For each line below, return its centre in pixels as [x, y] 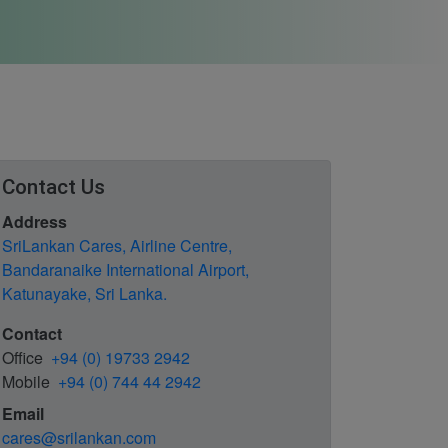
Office [22, 357]
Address [34, 221]
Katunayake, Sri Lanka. [84, 293]
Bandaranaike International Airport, [125, 269]
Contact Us [53, 187]
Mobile [26, 381]
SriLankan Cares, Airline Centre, [117, 245]
